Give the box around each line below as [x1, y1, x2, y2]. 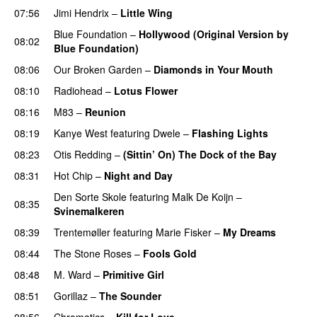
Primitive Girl [103, 267, 164, 282]
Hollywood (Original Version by [139, 26, 289, 41]
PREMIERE [144, 42, 189, 55]
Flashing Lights [192, 125, 268, 140]
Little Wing [120, 5, 173, 20]
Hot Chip [54, 168, 93, 183]
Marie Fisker [156, 224, 212, 239]
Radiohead [54, 83, 103, 98]
